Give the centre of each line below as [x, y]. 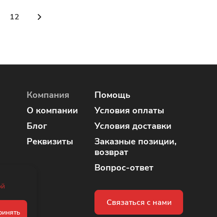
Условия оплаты [129, 110]
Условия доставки [133, 126]
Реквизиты [50, 141]
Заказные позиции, [135, 141]
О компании [52, 110]
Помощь [112, 95]
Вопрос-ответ [124, 168]
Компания [48, 95]
